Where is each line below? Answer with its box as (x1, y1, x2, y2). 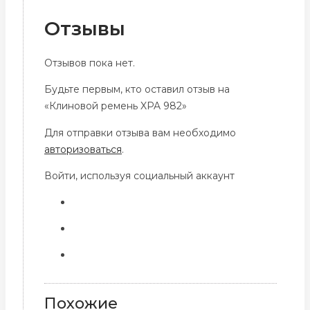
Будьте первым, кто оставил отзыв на (44, 82, 230, 95)
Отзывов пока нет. (44, 56, 135, 69)
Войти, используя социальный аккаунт (44, 169, 235, 182)
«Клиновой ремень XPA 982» (44, 99, 187, 112)
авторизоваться (44, 143, 122, 156)
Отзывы (44, 17, 125, 41)
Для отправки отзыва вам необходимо (44, 126, 236, 139)
